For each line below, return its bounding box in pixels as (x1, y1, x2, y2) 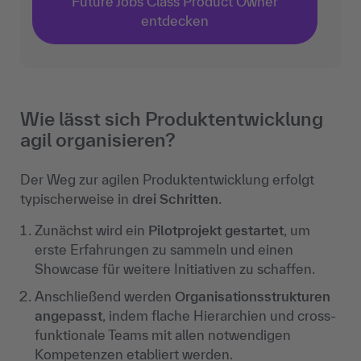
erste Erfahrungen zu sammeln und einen (35, 242, 293, 258)
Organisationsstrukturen (175, 288, 330, 305)
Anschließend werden (35, 288, 175, 305)
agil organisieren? (20, 129, 176, 151)
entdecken (141, 13, 210, 29)
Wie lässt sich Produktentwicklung (20, 108, 323, 131)
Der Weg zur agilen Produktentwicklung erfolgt (20, 172, 314, 188)
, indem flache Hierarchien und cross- (102, 308, 336, 324)
